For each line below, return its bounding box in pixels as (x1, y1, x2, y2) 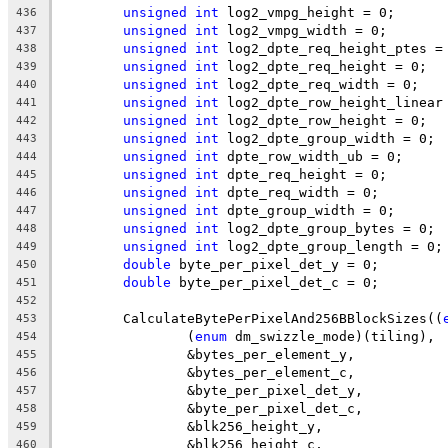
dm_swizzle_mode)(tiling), (227, 328, 435, 344)
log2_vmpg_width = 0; (219, 22, 387, 38)
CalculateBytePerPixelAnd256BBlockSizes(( (123, 310, 443, 326)
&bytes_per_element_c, (187, 364, 355, 380)
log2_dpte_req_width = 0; (219, 76, 419, 92)
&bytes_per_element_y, (187, 346, 355, 362)
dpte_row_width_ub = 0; (219, 148, 403, 164)
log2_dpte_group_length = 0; (219, 238, 443, 254)
